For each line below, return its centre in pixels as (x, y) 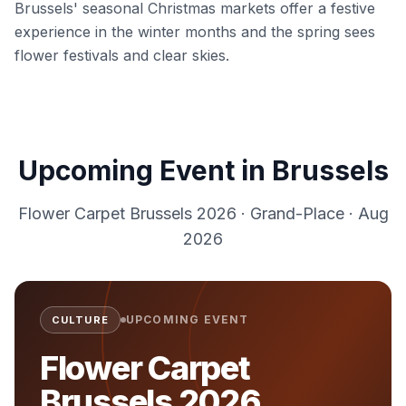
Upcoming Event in (145, 170)
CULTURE (80, 320)
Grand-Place (297, 213)
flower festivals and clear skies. (122, 55)
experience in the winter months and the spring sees (195, 32)
